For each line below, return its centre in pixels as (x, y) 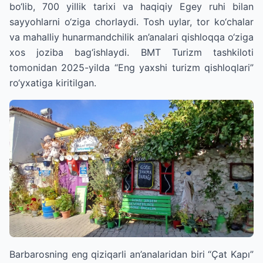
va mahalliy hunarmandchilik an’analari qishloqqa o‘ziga (131, 37)
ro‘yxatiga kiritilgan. (53, 83)
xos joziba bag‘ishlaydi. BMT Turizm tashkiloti (131, 52)
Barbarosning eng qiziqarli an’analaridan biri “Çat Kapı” (131, 254)
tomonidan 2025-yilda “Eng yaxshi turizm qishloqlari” (131, 68)
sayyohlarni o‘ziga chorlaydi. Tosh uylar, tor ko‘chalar (131, 22)
